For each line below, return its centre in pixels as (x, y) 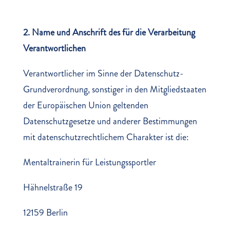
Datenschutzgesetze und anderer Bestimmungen (110, 121)
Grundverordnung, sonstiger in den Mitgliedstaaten (114, 89)
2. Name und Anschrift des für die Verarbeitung (109, 32)
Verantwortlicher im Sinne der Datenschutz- (103, 73)
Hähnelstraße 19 (53, 187)
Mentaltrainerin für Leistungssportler (89, 162)
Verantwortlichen (54, 48)
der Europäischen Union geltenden (85, 105)
